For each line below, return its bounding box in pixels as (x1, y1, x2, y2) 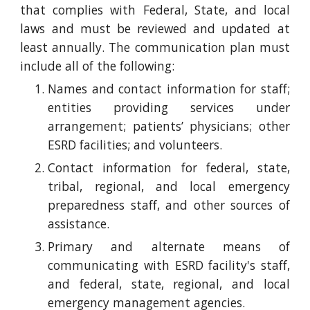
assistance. (48, 215, 110, 232)
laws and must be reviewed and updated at (20, 20, 290, 37)
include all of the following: (20, 57, 175, 74)
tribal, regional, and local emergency (48, 178, 290, 194)
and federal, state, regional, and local (48, 275, 290, 292)
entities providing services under (48, 99, 290, 116)
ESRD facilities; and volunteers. (48, 136, 223, 153)
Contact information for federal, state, (48, 159, 290, 176)
